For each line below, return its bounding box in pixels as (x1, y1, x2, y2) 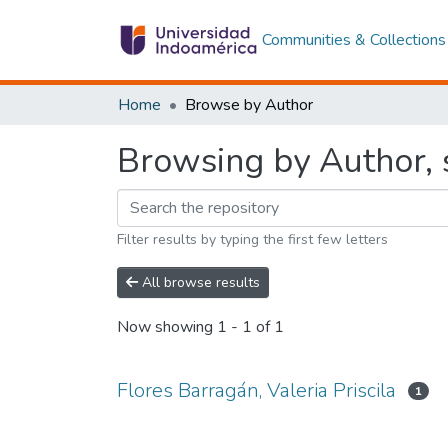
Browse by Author (185, 94, 313, 116)
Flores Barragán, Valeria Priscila (117, 377, 396, 404)
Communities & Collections (261, 29, 446, 51)
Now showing (117, 316, 217, 339)
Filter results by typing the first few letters (117, 230, 388, 249)
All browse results (138, 273, 260, 292)
